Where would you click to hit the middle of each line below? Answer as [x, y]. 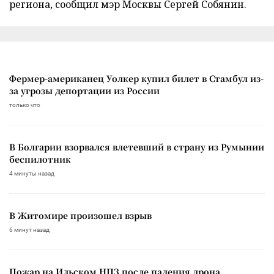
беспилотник [40, 159]
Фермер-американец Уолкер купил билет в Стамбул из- [136, 78]
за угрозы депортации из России [84, 90]
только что [25, 105]
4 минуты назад [32, 173]
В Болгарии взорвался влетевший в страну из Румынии [137, 146]
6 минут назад [29, 229]
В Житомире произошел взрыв [80, 215]
